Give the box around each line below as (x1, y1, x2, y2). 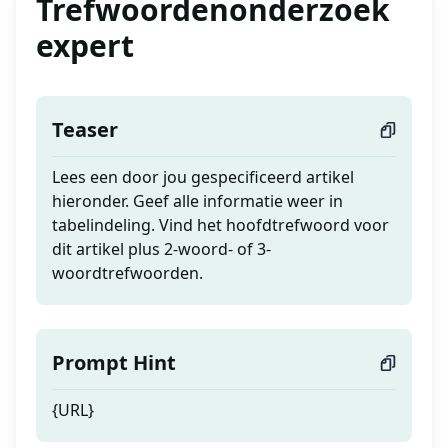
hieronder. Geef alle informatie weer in (52, 190, 343, 213)
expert (36, 25, 134, 67)
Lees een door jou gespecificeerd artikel (52, 166, 354, 189)
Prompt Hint (52, 349, 176, 377)
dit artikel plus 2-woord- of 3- (52, 238, 271, 261)
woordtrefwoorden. (52, 262, 203, 285)
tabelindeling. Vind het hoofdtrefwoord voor (52, 214, 389, 237)
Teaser (52, 116, 118, 144)
